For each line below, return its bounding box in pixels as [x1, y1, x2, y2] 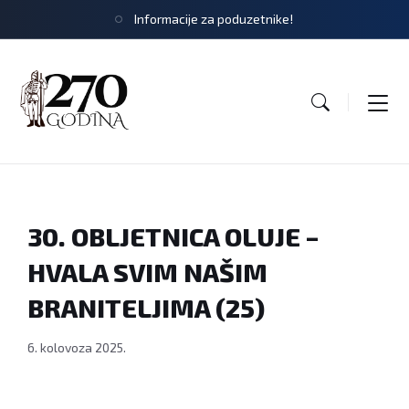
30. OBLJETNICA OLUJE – [27, 221, 319, 253]
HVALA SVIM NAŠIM [27, 257, 267, 288]
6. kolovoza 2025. [27, 340, 126, 356]
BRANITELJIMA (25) [27, 292, 265, 324]
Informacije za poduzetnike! [134, 11, 293, 26]
